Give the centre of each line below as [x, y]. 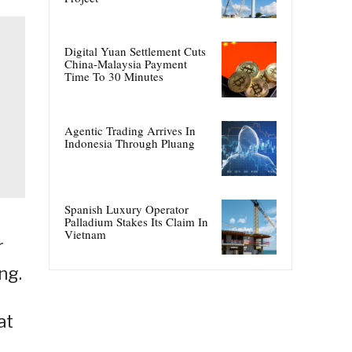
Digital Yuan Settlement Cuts [135, 51]
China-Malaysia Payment [126, 64]
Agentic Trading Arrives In [130, 130]
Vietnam [85, 234]
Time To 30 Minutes [114, 77]
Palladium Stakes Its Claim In [136, 221]
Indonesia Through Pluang [130, 143]
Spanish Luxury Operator [126, 209]
